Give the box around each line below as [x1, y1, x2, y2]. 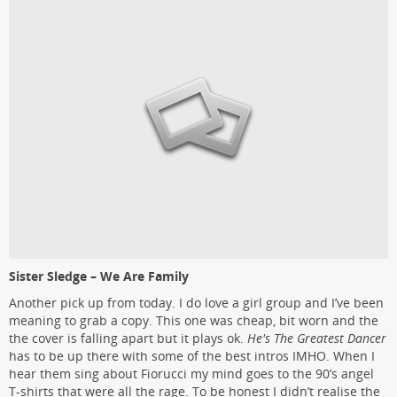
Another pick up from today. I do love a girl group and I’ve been [9, 294, 384, 312]
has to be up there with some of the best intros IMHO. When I [9, 347, 375, 365]
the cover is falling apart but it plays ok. [9, 330, 247, 347]
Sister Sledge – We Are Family [9, 268, 189, 285]
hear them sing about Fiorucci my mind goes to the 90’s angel [9, 365, 374, 383]
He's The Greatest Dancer [247, 330, 386, 347]
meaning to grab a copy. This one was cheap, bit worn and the [9, 312, 378, 330]
